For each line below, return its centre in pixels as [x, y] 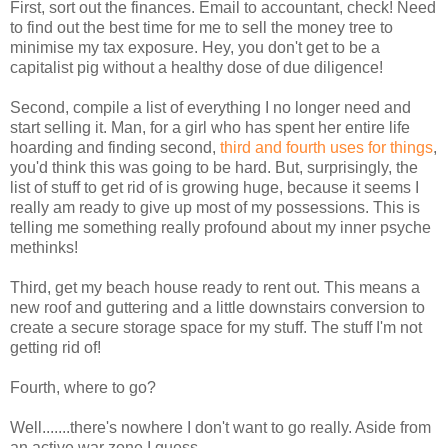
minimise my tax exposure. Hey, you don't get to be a [195, 47]
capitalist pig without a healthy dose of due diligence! [196, 67]
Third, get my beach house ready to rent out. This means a [215, 287]
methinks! [44, 247]
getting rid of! [55, 347]
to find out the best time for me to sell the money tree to [201, 27]
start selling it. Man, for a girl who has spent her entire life [210, 127]
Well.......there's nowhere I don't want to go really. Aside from [220, 427]
